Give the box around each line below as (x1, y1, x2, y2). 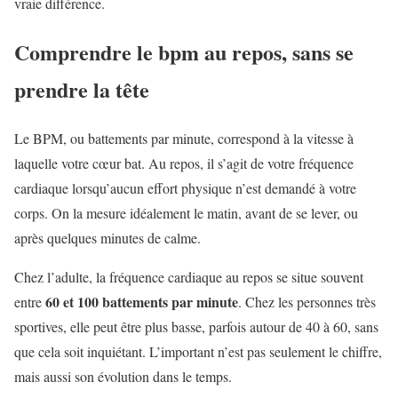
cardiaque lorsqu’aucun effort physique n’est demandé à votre (14, 178, 356, 197)
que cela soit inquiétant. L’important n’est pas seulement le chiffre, (14, 341, 382, 361)
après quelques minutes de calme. (14, 227, 201, 247)
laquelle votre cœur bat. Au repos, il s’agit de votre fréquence (14, 153, 354, 172)
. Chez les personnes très (238, 291, 376, 311)
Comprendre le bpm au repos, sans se (14, 36, 354, 68)
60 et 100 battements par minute (45, 291, 238, 312)
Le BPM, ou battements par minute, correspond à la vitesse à (14, 128, 354, 147)
